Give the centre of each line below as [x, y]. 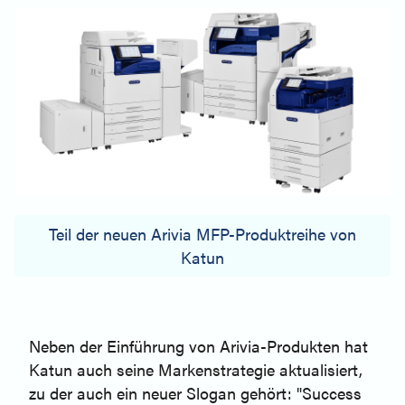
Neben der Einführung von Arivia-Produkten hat [198, 346]
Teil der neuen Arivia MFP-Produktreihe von [202, 234]
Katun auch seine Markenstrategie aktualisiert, [196, 370]
